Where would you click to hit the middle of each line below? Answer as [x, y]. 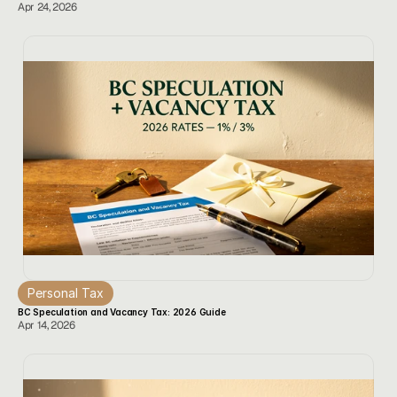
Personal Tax [66, 293]
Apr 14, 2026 [47, 325]
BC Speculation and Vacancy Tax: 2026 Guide [122, 312]
